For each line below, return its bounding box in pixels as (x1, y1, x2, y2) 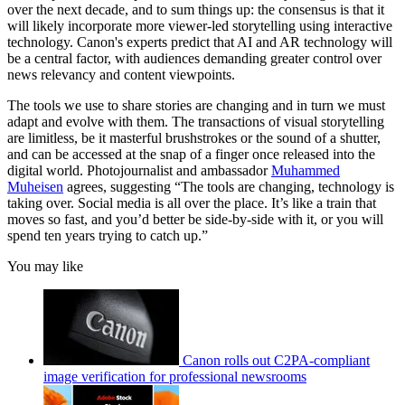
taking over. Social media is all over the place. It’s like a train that (7, 195, 376, 212)
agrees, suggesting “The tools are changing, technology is (63, 179, 394, 195)
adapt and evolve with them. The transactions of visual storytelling (7, 114, 384, 130)
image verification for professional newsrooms (43, 369, 306, 385)
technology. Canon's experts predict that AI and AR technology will (7, 34, 392, 51)
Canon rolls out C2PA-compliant (183, 353, 370, 369)
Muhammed (271, 163, 340, 179)
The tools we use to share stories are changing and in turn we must (7, 98, 385, 114)
